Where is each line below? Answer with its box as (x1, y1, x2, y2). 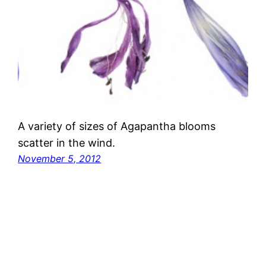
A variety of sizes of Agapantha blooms (18, 119, 216, 132)
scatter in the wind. (18, 136, 116, 149)
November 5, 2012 (18, 152, 102, 164)
